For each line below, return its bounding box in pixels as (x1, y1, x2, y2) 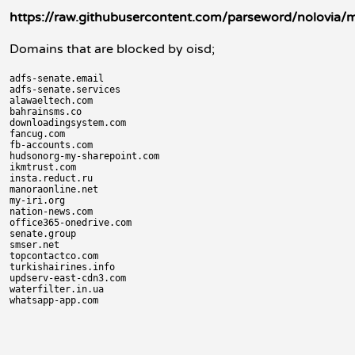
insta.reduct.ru (10, 173, 93, 184)
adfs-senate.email (10, 73, 104, 84)
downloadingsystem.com (10, 117, 126, 128)
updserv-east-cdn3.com (10, 273, 126, 284)
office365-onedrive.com (10, 217, 132, 228)
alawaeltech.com (10, 95, 93, 106)
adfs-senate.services (10, 84, 120, 95)
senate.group (10, 228, 76, 239)
